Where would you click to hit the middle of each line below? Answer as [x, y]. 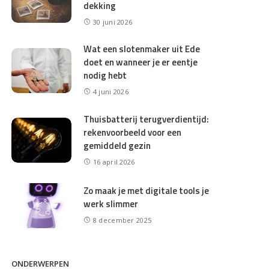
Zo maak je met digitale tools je [147, 191]
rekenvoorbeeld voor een [133, 132]
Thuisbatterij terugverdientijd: [147, 119]
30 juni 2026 [113, 22]
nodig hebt [105, 76]
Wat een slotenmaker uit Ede [142, 49]
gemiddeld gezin [117, 145]
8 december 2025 [122, 220]
